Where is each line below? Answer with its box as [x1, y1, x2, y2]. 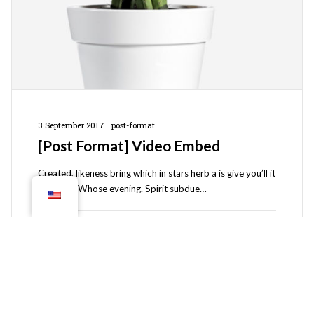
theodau [63, 224, 95, 235]
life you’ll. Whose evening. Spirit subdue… [37, 183, 207, 195]
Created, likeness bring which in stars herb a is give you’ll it [37, 168, 275, 179]
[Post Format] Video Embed [37, 137, 220, 155]
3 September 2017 [37, 119, 104, 130]
